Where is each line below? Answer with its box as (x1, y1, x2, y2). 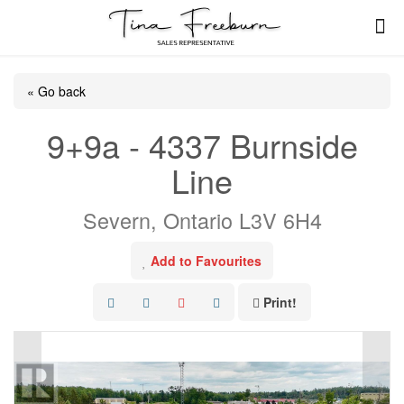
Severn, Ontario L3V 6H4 (82, 205, 322, 235)
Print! (263, 293, 297, 311)
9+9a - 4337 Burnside (46, 122, 358, 168)
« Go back (27, 82, 86, 100)
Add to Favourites (151, 252, 262, 270)
